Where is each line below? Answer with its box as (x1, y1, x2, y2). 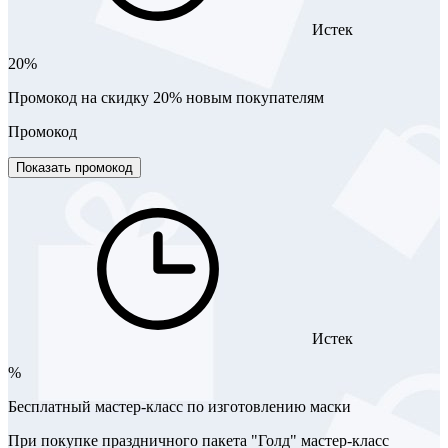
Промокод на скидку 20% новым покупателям (8, 88, 324, 106)
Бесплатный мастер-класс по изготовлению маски (8, 397, 351, 415)
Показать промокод (16, 159, 133, 175)
